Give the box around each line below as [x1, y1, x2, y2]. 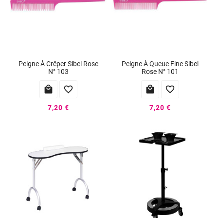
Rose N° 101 [141, 67, 179, 75]
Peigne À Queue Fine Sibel [121, 59, 199, 68]
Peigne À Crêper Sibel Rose [18, 59, 98, 68]
